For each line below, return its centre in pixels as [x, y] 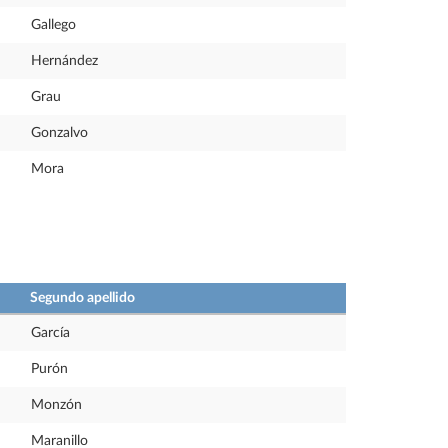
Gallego [53, 25]
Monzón [56, 405]
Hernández [64, 61]
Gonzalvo [59, 133]
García [50, 333]
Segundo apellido [82, 298]
